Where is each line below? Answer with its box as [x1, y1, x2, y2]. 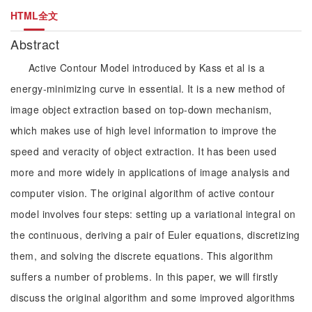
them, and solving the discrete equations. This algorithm [10, 249, 274, 263]
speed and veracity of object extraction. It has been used [10, 144, 276, 158]
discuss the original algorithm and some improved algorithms [10, 290, 295, 304]
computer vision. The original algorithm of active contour [10, 186, 274, 200]
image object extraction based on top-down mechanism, [10, 102, 272, 116]
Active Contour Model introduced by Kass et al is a [29, 61, 265, 75]
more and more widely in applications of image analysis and [10, 165, 290, 179]
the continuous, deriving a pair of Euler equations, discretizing [10, 228, 300, 242]
